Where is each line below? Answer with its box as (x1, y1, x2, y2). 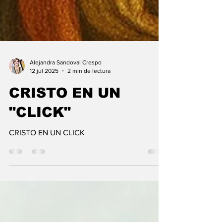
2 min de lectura (67, 86, 111, 94)
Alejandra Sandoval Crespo (30, 78, 102, 85)
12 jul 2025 (30, 86, 58, 94)
